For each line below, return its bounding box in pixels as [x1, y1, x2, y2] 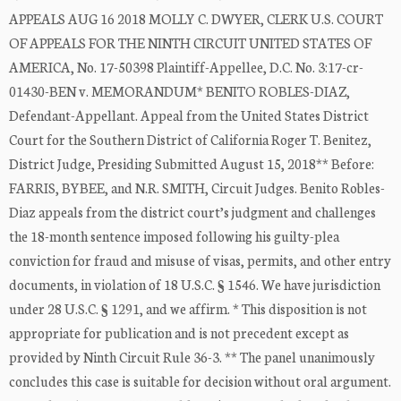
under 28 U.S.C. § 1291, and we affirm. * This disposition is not [9, 299, 367, 319]
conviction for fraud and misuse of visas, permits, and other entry [9, 251, 391, 270]
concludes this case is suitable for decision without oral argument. [9, 371, 391, 391]
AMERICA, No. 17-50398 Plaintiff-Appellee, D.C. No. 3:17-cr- [9, 57, 363, 77]
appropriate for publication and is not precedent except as [9, 323, 349, 343]
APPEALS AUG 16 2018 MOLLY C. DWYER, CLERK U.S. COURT [9, 9, 383, 29]
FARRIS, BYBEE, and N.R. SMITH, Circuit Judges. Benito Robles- [9, 178, 385, 198]
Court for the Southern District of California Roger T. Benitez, [9, 130, 371, 149]
